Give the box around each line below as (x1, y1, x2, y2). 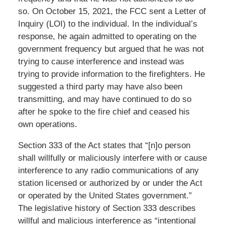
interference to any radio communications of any (18, 165, 199, 175)
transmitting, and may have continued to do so (18, 94, 191, 104)
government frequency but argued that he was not (18, 44, 204, 54)
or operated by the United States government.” (18, 190, 192, 200)
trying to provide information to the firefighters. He (18, 69, 205, 79)
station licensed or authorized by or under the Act (18, 178, 202, 188)
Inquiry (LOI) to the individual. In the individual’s (18, 19, 197, 29)
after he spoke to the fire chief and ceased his (18, 106, 190, 117)
